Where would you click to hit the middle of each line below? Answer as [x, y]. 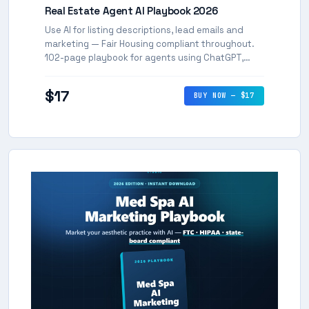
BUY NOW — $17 [224, 96]
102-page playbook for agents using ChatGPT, [144, 58]
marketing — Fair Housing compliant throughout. [150, 44]
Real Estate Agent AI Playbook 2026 [131, 11]
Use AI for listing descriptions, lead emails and [144, 30]
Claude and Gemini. [87, 71]
